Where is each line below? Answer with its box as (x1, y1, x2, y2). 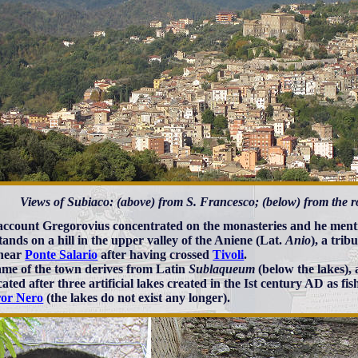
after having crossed (97, 248, 213, 262)
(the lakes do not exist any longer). (43, 291, 231, 305)
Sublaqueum (189, 262, 256, 276)
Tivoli (213, 248, 245, 262)
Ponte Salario (25, 248, 98, 262)
